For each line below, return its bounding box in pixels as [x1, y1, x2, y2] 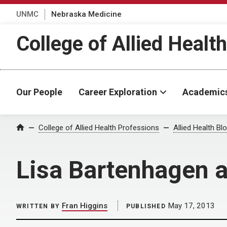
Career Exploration [79, 87, 157, 97]
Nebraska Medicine [51, 9, 122, 19]
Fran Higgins [62, 201, 107, 210]
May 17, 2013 [165, 201, 215, 210]
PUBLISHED [126, 203, 166, 210]
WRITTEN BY [16, 203, 60, 210]
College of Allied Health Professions [39, 123, 159, 132]
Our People [16, 87, 62, 97]
